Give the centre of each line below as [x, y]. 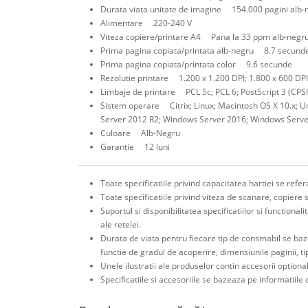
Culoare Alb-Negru [140, 133]
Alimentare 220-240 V [146, 23]
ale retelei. [121, 224]
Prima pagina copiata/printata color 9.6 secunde [196, 64]
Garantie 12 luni [135, 146]
